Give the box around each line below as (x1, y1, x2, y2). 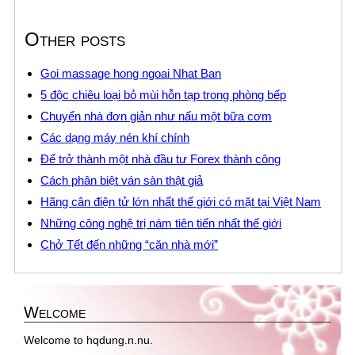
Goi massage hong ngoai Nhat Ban (40, 67, 222, 81)
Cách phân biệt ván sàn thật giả (40, 174, 204, 188)
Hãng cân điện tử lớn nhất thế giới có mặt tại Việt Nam (40, 195, 322, 209)
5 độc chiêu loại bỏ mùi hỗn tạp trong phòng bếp (40, 88, 287, 102)
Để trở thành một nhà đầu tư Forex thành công (40, 152, 281, 166)
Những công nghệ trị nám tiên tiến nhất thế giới (40, 216, 282, 231)
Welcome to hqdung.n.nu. (24, 333, 154, 346)
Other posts (25, 29, 126, 51)
